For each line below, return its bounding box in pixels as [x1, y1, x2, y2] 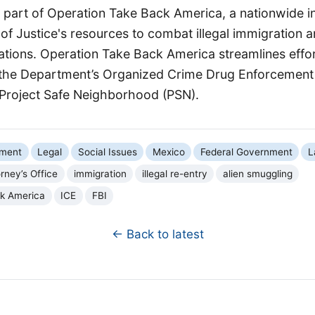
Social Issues [77, 146, 137, 157]
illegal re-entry [141, 167, 207, 179]
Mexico [152, 146, 185, 157]
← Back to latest [111, 226, 204, 241]
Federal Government [200, 146, 292, 157]
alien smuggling [222, 167, 292, 179]
